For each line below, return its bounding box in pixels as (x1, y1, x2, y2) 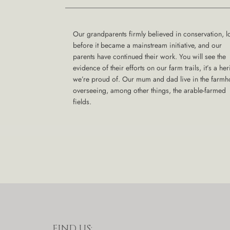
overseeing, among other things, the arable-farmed (73, 85, 226, 95)
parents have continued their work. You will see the (73, 51, 226, 62)
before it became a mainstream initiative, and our (73, 40, 222, 50)
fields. (73, 97, 91, 107)
